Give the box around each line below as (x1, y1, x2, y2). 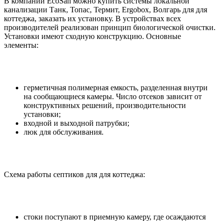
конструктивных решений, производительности (24, 101, 186, 110)
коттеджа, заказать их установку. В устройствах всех (4, 14, 181, 23)
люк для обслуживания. (24, 128, 104, 137)
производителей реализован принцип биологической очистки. (4, 23, 216, 32)
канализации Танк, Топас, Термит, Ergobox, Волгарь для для (4, 5, 207, 14)
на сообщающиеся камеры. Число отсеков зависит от (24, 92, 202, 101)
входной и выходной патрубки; (24, 119, 129, 128)
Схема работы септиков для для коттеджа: (4, 170, 145, 179)
